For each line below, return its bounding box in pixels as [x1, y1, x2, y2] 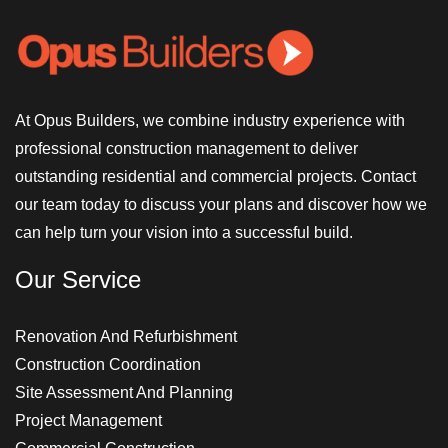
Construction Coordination [15, 356, 201, 374]
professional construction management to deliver [15, 140, 358, 158]
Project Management [15, 412, 162, 430]
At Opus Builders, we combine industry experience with [15, 112, 405, 130]
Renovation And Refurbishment [15, 328, 237, 346]
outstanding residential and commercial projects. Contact [15, 168, 416, 186]
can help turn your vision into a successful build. [15, 224, 353, 242]
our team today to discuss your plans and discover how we [15, 196, 427, 214]
